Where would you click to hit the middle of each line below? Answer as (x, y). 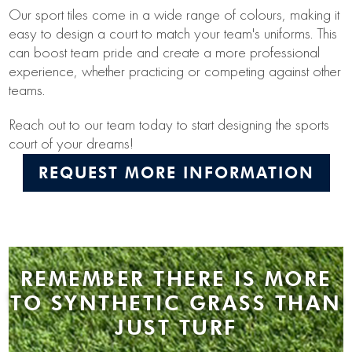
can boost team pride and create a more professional (165, 54)
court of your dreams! (71, 145)
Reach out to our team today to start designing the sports (169, 126)
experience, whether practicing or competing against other (175, 73)
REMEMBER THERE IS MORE (176, 279)
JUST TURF (176, 327)
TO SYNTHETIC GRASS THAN (176, 303)
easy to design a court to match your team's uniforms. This (173, 35)
